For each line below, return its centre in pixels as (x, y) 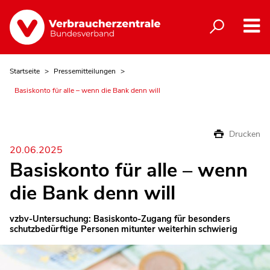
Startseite (25, 71)
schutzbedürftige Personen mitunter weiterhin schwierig (124, 229)
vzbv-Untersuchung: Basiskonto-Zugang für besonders (120, 219)
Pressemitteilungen (85, 71)
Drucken (245, 134)
